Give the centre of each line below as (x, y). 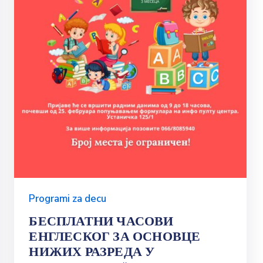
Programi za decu (68, 198)
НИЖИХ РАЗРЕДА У (92, 251)
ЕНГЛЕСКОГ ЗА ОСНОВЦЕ (115, 236)
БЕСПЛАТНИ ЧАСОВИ (101, 221)
